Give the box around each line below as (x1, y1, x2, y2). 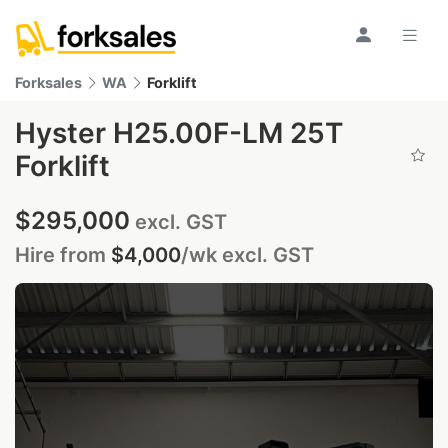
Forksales (15, 74, 82, 91)
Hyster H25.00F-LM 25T (15, 116, 343, 150)
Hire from (15, 243, 111, 267)
